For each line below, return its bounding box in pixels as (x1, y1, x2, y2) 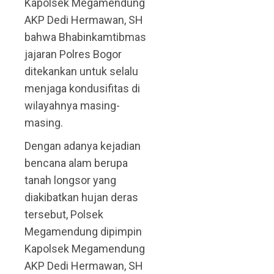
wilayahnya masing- (24, 99, 120, 113)
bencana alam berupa (24, 157, 128, 170)
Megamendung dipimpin (24, 225, 142, 239)
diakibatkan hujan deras (24, 191, 138, 204)
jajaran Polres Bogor (24, 48, 122, 61)
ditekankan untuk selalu (24, 65, 138, 78)
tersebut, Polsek (24, 208, 103, 221)
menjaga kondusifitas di (24, 82, 140, 95)
